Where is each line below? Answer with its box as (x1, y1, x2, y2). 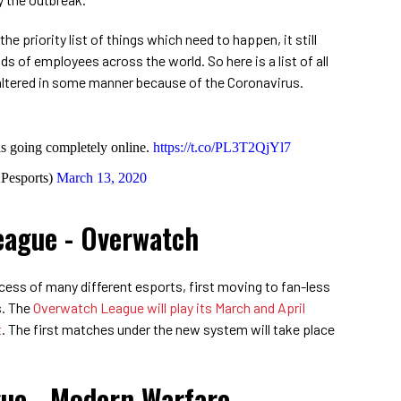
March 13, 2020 (56, 169, 147, 185)
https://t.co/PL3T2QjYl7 (153, 139, 291, 155)
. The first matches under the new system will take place (2, 320, 335, 337)
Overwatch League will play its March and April (33, 298, 305, 316)
